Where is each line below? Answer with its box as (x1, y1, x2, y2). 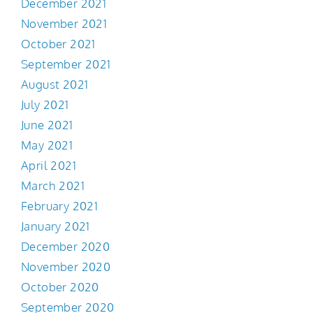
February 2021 (21, 198, 99, 214)
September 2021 (21, 57, 111, 72)
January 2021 (21, 219, 90, 234)
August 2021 (21, 77, 89, 92)
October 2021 (21, 36, 96, 52)
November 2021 (21, 16, 108, 31)
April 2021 (21, 158, 76, 173)
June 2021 (21, 117, 73, 133)
